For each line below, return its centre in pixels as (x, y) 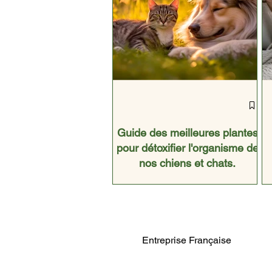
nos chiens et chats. (187, 163)
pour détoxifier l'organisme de (187, 148)
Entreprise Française (187, 240)
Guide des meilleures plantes (187, 133)
